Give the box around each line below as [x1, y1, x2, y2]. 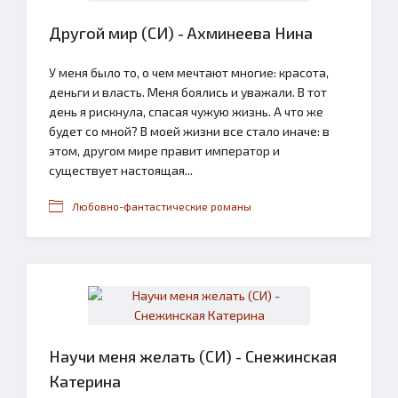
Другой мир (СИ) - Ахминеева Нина [49, 23, 313, 43]
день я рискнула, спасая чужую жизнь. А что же [49, 104, 323, 119]
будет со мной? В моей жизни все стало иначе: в [49, 123, 330, 139]
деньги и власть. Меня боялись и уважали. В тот [49, 84, 327, 99]
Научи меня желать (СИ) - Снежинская [49, 346, 337, 366]
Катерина [49, 371, 121, 391]
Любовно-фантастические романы [72, 200, 251, 212]
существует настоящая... [49, 163, 193, 178]
